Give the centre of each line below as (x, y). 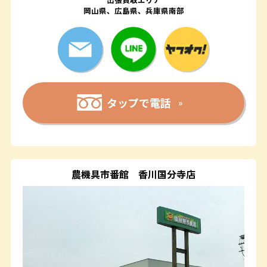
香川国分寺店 (167, 174)
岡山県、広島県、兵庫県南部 (133, 11)
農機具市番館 (100, 174)
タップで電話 (139, 103)
